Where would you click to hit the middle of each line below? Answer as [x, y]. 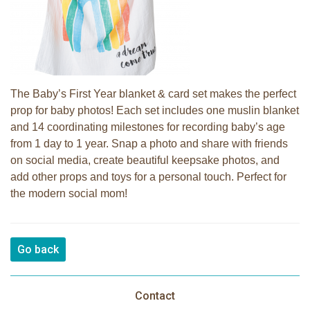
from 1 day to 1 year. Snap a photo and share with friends [149, 144]
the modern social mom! [69, 193]
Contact [155, 296]
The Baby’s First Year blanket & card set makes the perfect [153, 94]
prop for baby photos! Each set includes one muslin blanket [155, 110]
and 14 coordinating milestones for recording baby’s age [148, 127]
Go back [38, 249]
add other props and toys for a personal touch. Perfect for [148, 177]
